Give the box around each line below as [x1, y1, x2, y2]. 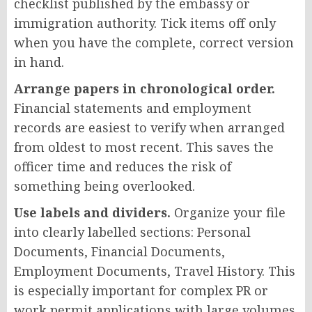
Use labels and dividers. [14, 203, 171, 221]
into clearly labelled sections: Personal [14, 223, 251, 240]
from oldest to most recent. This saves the [14, 138, 274, 155]
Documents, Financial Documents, [14, 242, 225, 260]
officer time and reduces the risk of [14, 157, 231, 175]
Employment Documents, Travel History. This [14, 262, 295, 279]
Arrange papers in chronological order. [14, 79, 275, 97]
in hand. [14, 53, 64, 70]
